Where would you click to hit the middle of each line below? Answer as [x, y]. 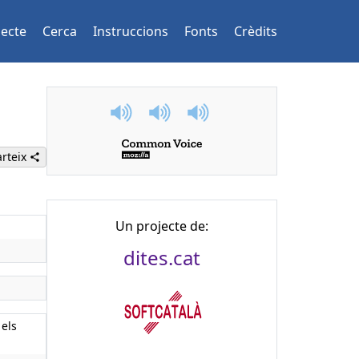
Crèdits [256, 31]
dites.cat [162, 258]
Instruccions [131, 31]
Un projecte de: [162, 226]
